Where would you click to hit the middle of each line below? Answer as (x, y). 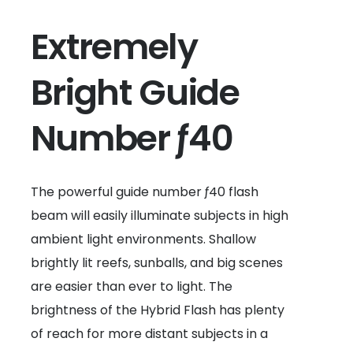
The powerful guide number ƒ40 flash (144, 192)
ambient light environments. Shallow (143, 239)
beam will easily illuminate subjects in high (159, 216)
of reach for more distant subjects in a (149, 334)
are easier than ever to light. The (131, 286)
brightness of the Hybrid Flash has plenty (157, 310)
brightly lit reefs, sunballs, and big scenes (156, 263)
